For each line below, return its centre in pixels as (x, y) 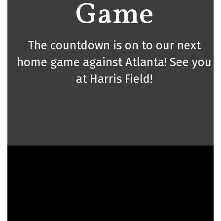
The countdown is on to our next (114, 45)
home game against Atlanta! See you (114, 62)
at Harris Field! (114, 79)
